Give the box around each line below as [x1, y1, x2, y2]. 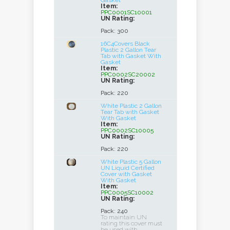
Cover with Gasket [101, 170, 152, 178]
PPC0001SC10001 [101, 9, 152, 16]
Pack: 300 [101, 27, 128, 34]
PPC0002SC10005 [101, 127, 154, 134]
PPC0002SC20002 [101, 71, 155, 78]
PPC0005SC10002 [101, 189, 154, 196]
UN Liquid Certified [101, 164, 155, 171]
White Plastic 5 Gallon [101, 158, 161, 165]
